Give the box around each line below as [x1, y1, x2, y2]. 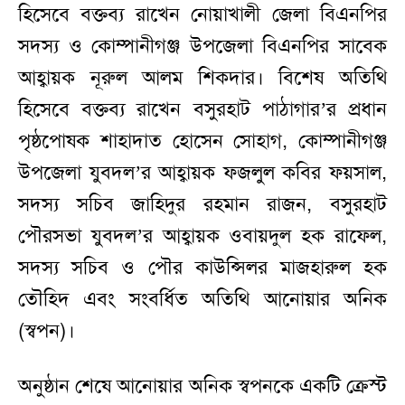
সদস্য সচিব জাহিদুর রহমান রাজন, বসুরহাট [18, 192, 387, 218]
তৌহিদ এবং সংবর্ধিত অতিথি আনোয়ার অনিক [18, 287, 387, 313]
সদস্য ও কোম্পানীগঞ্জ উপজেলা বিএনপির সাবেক [18, 33, 387, 60]
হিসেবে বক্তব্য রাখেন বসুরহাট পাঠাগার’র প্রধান [18, 97, 387, 123]
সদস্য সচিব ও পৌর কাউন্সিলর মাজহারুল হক [18, 255, 387, 281]
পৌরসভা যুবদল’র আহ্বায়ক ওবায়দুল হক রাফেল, [18, 223, 387, 250]
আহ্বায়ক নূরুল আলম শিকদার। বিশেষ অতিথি [18, 65, 387, 91]
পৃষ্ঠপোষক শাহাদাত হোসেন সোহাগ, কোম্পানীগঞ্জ [18, 128, 387, 155]
